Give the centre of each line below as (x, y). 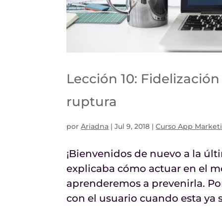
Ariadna (95, 126)
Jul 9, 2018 (132, 126)
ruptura (92, 101)
